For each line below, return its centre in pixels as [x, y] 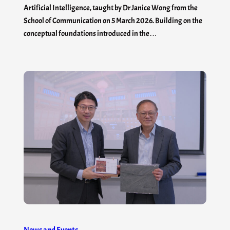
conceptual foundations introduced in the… [90, 34]
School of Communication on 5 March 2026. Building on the [113, 21]
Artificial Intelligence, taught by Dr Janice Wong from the [111, 8]
